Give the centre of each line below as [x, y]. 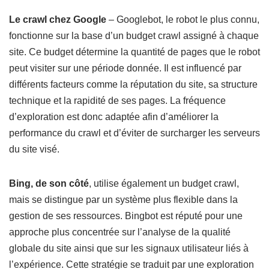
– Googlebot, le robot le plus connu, [183, 20]
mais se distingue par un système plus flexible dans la [123, 200]
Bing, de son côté [49, 183]
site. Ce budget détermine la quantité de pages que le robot [134, 52]
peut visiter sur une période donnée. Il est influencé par [125, 68]
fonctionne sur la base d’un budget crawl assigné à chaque [134, 36]
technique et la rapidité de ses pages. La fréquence [117, 101]
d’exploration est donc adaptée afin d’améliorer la [114, 117]
